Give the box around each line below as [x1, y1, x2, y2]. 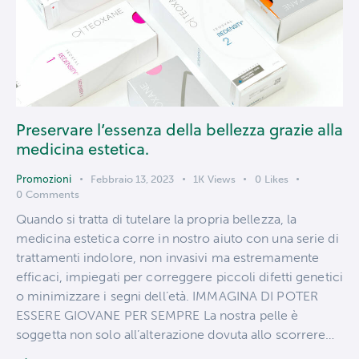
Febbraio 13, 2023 [91, 173, 174, 186]
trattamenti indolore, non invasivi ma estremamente [16, 249, 320, 265]
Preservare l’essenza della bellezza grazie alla [16, 118, 343, 142]
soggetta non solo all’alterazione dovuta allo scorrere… [16, 326, 335, 342]
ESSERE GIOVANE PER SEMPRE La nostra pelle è [16, 307, 299, 323]
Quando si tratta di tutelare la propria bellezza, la [16, 211, 297, 227]
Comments [25, 188, 79, 201]
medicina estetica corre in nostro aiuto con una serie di [16, 230, 339, 246]
